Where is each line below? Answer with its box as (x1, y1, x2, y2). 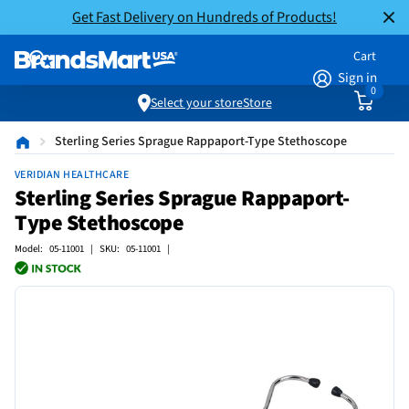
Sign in (338, 68, 378, 88)
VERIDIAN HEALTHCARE (15, 167, 130, 183)
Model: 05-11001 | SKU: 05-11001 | (15, 242, 170, 256)
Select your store (150, 94, 243, 112)
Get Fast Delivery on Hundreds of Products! (72, 6, 337, 27)
